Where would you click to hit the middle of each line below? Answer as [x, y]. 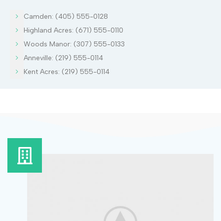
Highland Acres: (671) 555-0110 [74, 30]
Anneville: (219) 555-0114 [63, 58]
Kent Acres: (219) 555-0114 [67, 72]
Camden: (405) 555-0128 [66, 17]
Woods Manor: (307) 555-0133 [74, 44]
